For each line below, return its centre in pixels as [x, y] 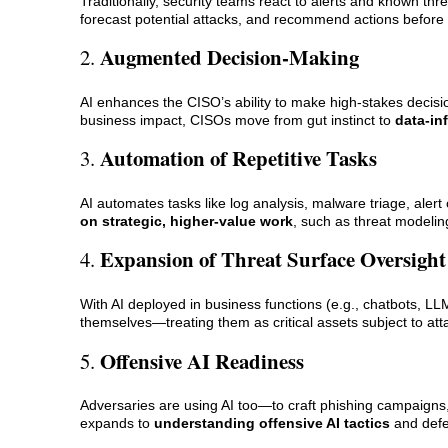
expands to [117, 423]
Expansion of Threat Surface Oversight [273, 259]
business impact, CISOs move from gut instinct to [237, 119]
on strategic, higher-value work [186, 220]
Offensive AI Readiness [202, 360]
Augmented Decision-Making [229, 56]
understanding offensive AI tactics [272, 423]
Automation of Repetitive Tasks [238, 158]
